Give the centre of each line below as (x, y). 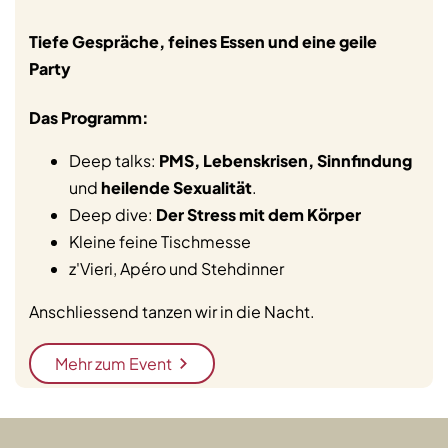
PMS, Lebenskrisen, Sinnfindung (285, 160)
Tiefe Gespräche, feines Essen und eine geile (203, 42)
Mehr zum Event (113, 363)
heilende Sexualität (176, 187)
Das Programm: (89, 117)
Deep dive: (112, 214)
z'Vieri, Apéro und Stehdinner (176, 268)
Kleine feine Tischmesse (160, 241)
